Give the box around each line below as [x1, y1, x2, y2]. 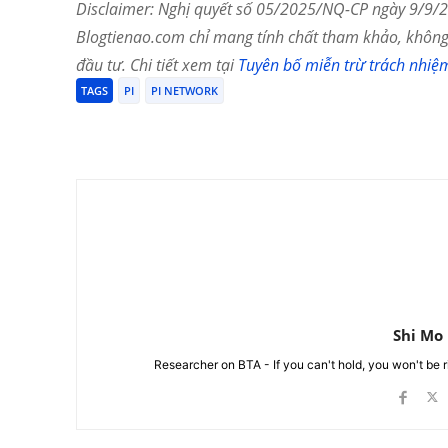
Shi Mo [392, 324, 443, 345]
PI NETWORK [151, 82, 218, 98]
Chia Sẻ [123, 121, 163, 137]
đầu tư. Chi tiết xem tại [76, 53, 238, 76]
